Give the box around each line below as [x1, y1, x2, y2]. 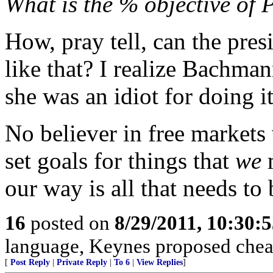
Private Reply [57, 258, 107, 267]
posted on [26, 211, 115, 234]
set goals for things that [5, 147, 235, 174]
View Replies [136, 258, 183, 267]
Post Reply [10, 258, 50, 267]
